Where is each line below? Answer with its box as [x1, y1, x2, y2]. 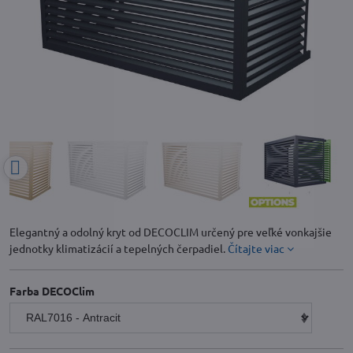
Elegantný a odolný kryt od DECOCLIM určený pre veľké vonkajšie [9, 225, 332, 239]
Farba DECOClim [9, 284, 95, 298]
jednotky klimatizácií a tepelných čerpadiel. [9, 241, 228, 255]
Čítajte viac [228, 241, 284, 255]
